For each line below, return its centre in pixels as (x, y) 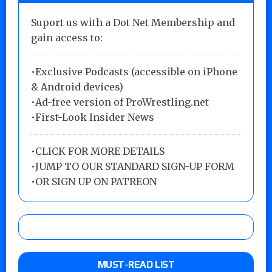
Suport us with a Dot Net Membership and (133, 22)
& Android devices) (77, 87)
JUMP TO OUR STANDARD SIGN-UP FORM (135, 166)
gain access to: (67, 37)
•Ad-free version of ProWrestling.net (120, 102)
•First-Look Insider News (93, 117)
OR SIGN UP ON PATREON (96, 181)
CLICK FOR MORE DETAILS (100, 151)
